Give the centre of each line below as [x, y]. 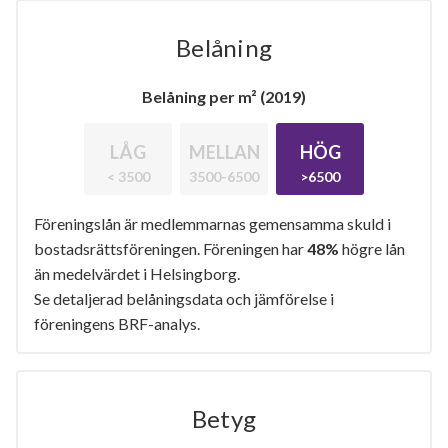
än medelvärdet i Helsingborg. [137, 273]
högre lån [372, 248]
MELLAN [224, 151]
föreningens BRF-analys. [117, 323]
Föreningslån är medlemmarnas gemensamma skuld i [212, 223]
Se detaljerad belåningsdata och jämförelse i [184, 298]
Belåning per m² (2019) [224, 96]
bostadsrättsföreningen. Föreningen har [170, 248]
